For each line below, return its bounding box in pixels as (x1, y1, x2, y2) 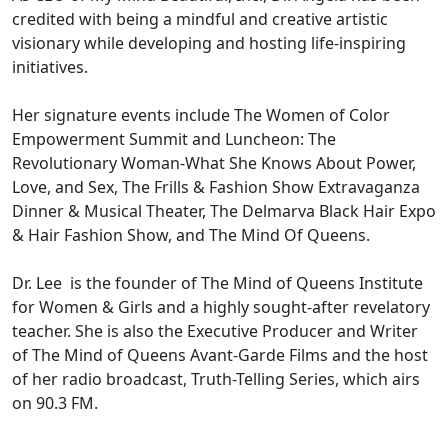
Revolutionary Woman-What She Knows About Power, (12, 151, 416, 174)
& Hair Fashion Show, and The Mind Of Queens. (12, 223, 370, 246)
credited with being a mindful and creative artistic (12, 7, 388, 30)
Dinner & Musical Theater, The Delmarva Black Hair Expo (12, 199, 436, 222)
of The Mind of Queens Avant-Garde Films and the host (12, 343, 428, 366)
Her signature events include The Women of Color (12, 103, 390, 126)
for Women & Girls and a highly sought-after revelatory (12, 295, 430, 318)
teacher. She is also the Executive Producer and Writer (12, 319, 418, 342)
